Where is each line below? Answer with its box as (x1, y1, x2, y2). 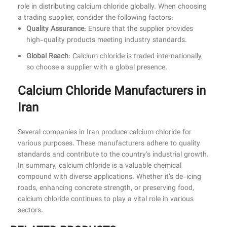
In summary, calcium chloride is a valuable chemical (18, 161, 181, 172)
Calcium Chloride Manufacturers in (18, 82, 206, 102)
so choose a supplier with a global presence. (26, 62, 167, 74)
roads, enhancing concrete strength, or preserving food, (18, 183, 194, 195)
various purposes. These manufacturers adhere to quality (18, 138, 200, 150)
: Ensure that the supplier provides (84, 24, 193, 35)
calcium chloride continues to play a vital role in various (18, 194, 194, 206)
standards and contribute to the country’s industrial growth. (18, 149, 209, 161)
